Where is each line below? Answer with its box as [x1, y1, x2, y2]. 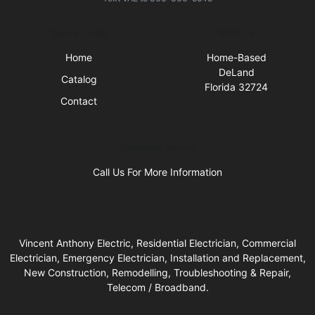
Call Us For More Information [93, 166, 222, 179]
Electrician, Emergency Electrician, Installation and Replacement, [9, 252, 306, 264]
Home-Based [206, 51, 266, 64]
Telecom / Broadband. [106, 281, 209, 294]
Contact [60, 95, 97, 108]
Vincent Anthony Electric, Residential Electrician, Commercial [19, 237, 296, 250]
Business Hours [120, 141, 195, 154]
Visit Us [218, 27, 255, 39]
